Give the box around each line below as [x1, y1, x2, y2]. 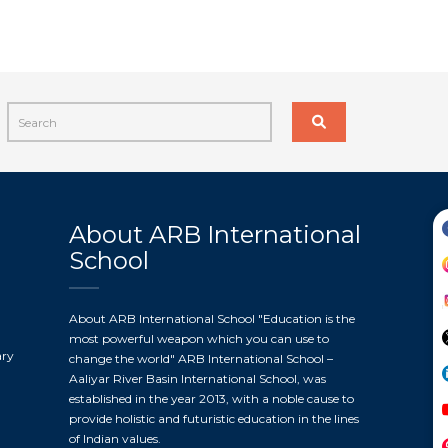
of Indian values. [68, 431, 161, 446]
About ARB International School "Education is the [68, 311, 355, 326]
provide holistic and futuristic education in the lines [68, 411, 359, 426]
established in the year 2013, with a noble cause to [68, 391, 354, 406]
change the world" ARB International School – [68, 351, 333, 366]
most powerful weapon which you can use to [68, 331, 329, 346]
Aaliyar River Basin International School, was [68, 371, 326, 386]
